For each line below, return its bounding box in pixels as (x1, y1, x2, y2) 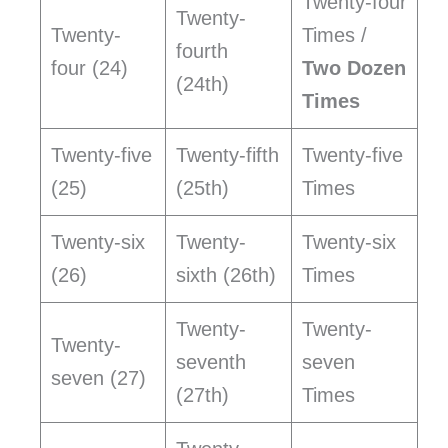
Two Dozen (302, 57, 406, 80)
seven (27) (51, 367, 146, 390)
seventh (176, 351, 246, 374)
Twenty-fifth (176, 144, 279, 167)
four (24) (51, 57, 128, 80)
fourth (176, 40, 228, 63)
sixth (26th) (176, 264, 276, 287)
